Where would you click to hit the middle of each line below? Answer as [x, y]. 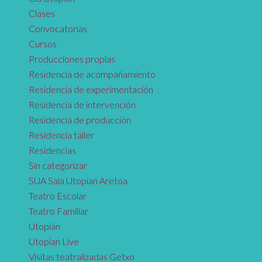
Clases [42, 13]
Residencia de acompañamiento [92, 74]
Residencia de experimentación [91, 89]
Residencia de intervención [82, 104]
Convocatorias [58, 28]
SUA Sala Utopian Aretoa [78, 180]
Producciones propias [72, 59]
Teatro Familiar [58, 211]
